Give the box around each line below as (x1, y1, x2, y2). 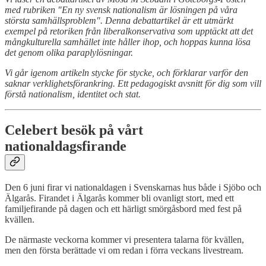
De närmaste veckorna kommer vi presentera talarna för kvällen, (5, 235, 244, 245)
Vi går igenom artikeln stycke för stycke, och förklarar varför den (5, 68, 248, 78)
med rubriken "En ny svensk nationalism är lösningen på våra (5, 5, 237, 15)
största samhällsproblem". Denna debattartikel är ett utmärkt (5, 15, 233, 26)
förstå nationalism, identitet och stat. (5, 89, 141, 100)
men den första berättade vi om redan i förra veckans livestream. (5, 245, 243, 256)
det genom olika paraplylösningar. (5, 47, 133, 58)
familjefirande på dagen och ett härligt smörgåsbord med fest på (5, 204, 242, 214)
